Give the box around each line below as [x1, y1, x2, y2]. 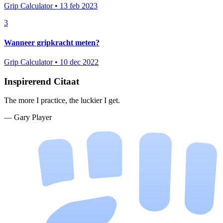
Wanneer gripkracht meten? [4, 38, 100, 47]
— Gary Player [4, 113, 52, 122]
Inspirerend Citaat [4, 76, 79, 87]
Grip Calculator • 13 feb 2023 [4, 1, 98, 10]
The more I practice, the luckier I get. [4, 96, 120, 105]
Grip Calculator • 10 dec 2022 [4, 57, 99, 66]
